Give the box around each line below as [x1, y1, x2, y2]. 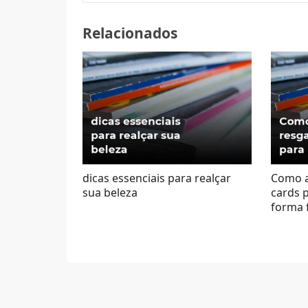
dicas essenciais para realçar [82, 170, 232, 186]
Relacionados [82, 23, 178, 43]
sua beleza [82, 184, 138, 200]
